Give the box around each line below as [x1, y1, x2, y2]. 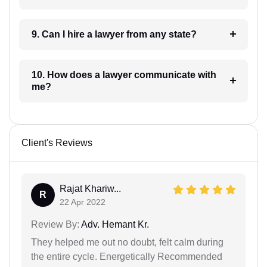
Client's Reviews [21, 137, 92, 148]
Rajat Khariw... [60, 183, 121, 194]
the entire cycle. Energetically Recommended [31, 251, 222, 262]
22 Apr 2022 [60, 197, 105, 207]
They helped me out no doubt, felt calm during [31, 237, 223, 247]
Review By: [31, 219, 79, 229]
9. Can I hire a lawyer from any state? [94, 29, 197, 39]
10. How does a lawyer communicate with [31, 69, 103, 80]
